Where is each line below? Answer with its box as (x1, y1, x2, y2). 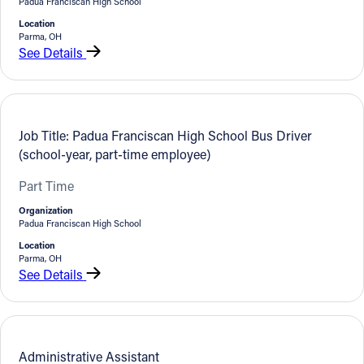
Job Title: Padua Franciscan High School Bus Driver (19, 126, 313, 144)
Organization (19, 203, 74, 216)
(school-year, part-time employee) (19, 145, 211, 162)
